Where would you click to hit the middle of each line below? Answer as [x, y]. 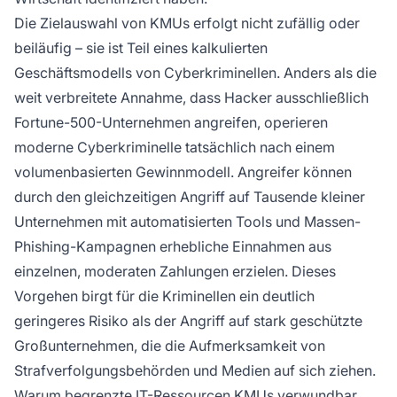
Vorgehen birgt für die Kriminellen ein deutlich [164, 296]
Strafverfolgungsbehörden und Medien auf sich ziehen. [195, 370]
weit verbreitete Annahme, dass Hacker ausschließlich [191, 97]
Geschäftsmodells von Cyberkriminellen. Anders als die [195, 72]
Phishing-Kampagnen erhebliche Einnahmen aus [173, 246]
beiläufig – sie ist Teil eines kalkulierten [141, 47]
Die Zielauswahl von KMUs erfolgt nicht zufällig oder [187, 23]
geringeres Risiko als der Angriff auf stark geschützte [188, 320]
